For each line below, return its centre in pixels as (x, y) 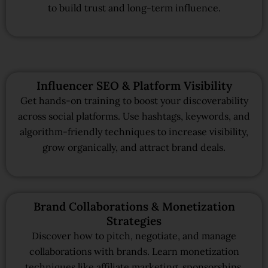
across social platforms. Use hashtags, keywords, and (134, 116)
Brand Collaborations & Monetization (134, 206)
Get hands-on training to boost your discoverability (134, 101)
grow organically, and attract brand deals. (134, 147)
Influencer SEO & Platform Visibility (134, 86)
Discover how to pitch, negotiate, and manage (134, 235)
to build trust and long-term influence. (134, 7)
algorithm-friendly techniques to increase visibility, (134, 132)
